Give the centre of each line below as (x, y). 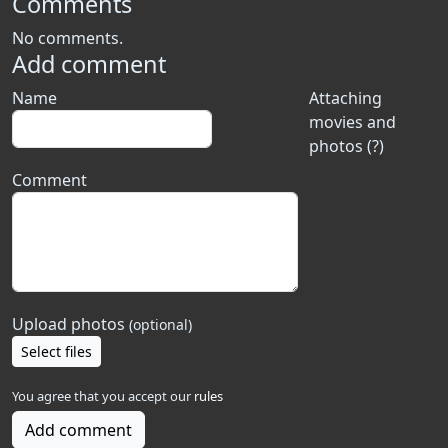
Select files (56, 351)
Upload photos (70, 324)
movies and (352, 122)
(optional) (160, 324)
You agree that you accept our (103, 396)
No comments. (67, 38)
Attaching (345, 98)
